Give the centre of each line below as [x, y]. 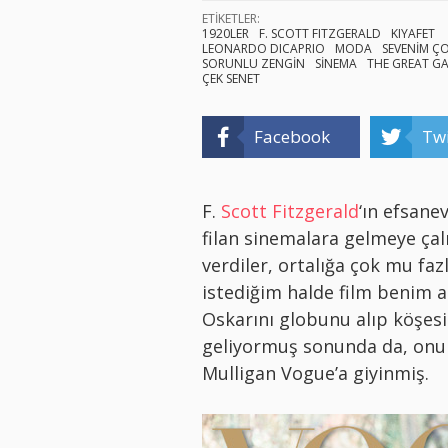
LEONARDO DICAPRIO [263, 48]
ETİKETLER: [231, 18]
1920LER [225, 33]
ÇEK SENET [231, 78]
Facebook [292, 136]
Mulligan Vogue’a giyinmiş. [315, 372]
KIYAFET [413, 33]
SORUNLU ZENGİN [253, 63]
